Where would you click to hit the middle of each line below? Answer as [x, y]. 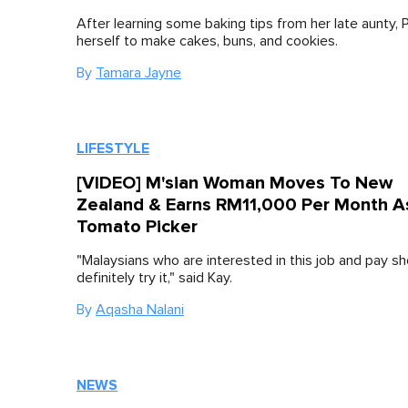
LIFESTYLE [113, 149]
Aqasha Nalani [140, 310]
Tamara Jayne [138, 73]
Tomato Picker [137, 227]
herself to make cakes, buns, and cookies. [207, 41]
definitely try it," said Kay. [154, 278]
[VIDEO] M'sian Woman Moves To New [235, 184]
